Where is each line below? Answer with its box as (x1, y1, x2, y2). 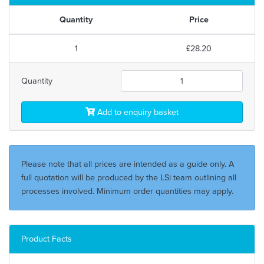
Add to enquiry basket (95, 105, 179, 118)
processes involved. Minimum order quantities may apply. (21, 184, 233, 197)
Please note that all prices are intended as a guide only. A (21, 157, 234, 170)
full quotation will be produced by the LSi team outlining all (21, 170, 236, 184)
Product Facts (21, 232, 72, 245)
